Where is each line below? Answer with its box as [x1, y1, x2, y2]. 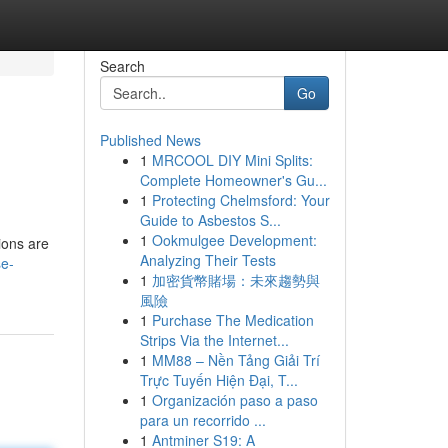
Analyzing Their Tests [139, 250, 276, 270]
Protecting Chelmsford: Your [151, 190, 330, 210]
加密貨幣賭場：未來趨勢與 [151, 270, 320, 290]
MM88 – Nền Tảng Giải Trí [151, 350, 320, 370]
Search [99, 56, 145, 76]
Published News [99, 130, 201, 150]
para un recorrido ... [139, 410, 266, 430]
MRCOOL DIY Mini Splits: [151, 150, 313, 170]
